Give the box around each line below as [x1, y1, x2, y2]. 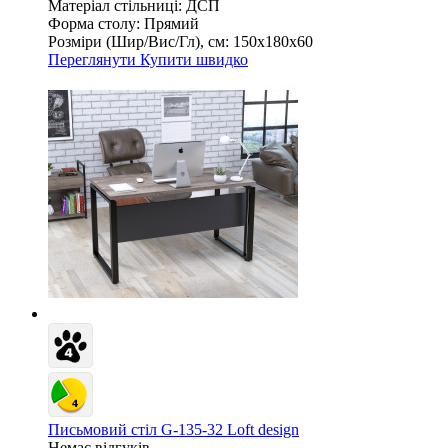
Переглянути [48, 50, 140, 68]
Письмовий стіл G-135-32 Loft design [48, 420, 299, 438]
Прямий [144, 14, 199, 32]
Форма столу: [48, 14, 140, 32]
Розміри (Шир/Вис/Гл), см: [48, 32, 229, 50]
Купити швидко [140, 50, 248, 68]
